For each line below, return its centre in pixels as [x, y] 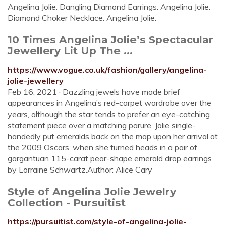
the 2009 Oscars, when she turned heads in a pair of [102, 147]
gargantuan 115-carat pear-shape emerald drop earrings [110, 158]
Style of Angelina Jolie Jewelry [92, 191]
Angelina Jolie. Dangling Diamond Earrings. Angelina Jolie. [109, 7]
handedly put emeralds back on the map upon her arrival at [113, 136]
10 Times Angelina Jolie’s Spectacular [110, 40]
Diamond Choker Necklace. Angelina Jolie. [82, 18]
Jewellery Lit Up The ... [70, 51]
